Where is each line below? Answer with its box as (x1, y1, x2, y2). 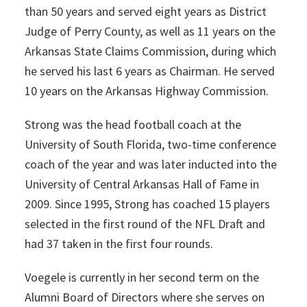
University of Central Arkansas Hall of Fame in (24, 176, 259, 192)
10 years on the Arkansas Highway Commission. (24, 83, 269, 99)
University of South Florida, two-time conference (24, 136, 276, 152)
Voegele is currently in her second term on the (24, 269, 259, 285)
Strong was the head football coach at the (24, 116, 241, 132)
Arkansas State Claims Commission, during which (24, 43, 276, 59)
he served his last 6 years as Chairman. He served (24, 63, 275, 79)
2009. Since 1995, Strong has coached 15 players (24, 196, 270, 212)
